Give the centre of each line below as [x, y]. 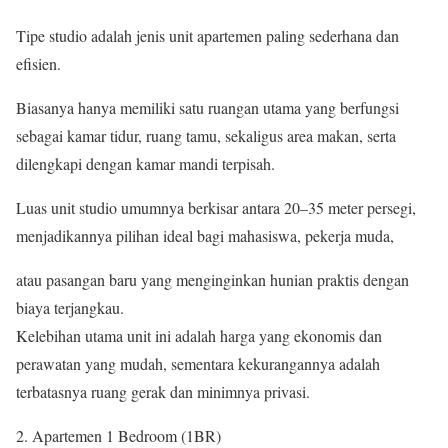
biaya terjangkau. [70, 308]
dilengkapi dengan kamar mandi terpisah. [145, 164]
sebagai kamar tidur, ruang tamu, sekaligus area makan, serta [206, 136]
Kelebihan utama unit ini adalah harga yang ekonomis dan [199, 336]
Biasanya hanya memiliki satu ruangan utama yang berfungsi [207, 108]
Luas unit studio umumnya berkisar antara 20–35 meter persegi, [216, 208]
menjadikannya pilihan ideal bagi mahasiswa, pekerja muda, [205, 236]
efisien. [38, 64]
